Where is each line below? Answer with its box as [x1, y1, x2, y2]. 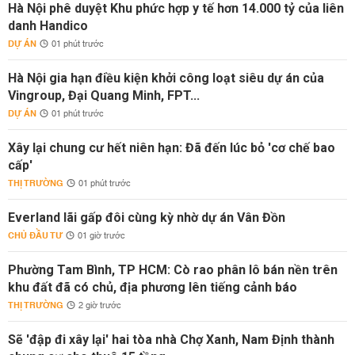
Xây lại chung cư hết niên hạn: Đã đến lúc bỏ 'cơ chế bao [8, 140, 335, 155]
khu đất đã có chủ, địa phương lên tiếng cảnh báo [8, 280, 297, 295]
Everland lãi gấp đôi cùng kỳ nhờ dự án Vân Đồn [8, 210, 285, 225]
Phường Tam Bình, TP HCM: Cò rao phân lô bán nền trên [8, 262, 338, 277]
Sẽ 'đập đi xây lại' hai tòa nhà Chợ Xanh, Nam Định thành [8, 332, 334, 347]
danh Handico [8, 18, 88, 33]
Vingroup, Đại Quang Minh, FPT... [8, 88, 200, 103]
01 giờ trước [78, 228, 125, 244]
